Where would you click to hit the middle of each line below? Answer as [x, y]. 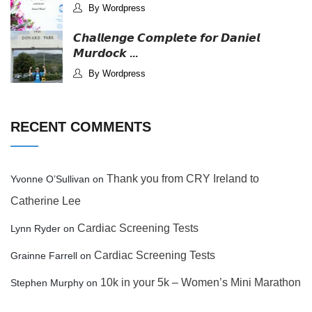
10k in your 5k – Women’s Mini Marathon [201, 282]
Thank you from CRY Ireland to [183, 179]
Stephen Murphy [47, 283]
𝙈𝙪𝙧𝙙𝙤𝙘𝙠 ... [106, 53]
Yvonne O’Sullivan [50, 179]
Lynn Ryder [36, 228]
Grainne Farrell [44, 256]
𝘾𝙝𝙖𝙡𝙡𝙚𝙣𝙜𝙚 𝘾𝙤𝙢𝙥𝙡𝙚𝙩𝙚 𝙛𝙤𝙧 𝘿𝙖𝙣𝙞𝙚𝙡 [166, 38]
